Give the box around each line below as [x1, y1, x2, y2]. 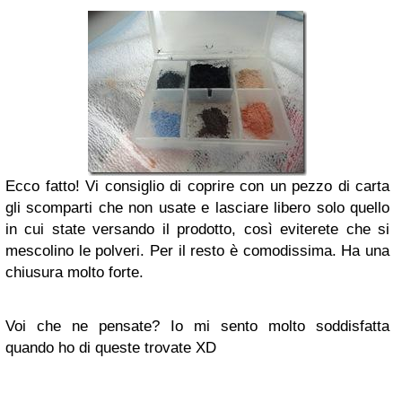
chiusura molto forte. [5, 264, 144, 281]
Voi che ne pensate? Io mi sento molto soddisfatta [5, 318, 389, 335]
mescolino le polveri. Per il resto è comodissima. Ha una [5, 242, 389, 259]
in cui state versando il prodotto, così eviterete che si [5, 221, 389, 238]
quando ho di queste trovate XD [5, 339, 216, 356]
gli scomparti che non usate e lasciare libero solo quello [5, 199, 389, 216]
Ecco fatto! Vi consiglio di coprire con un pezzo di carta [5, 178, 389, 195]
